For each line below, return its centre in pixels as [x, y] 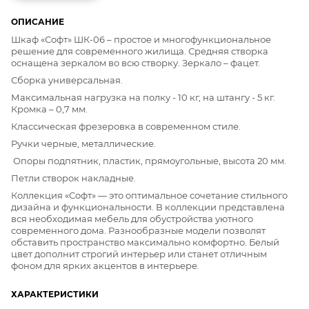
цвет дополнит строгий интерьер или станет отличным [139, 254]
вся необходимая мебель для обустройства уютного [132, 219]
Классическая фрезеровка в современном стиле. [126, 127]
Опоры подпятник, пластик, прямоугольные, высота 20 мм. [149, 161]
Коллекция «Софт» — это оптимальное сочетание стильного [149, 196]
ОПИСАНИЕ [38, 22]
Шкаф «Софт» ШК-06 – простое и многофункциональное [141, 40]
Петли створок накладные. [73, 178]
